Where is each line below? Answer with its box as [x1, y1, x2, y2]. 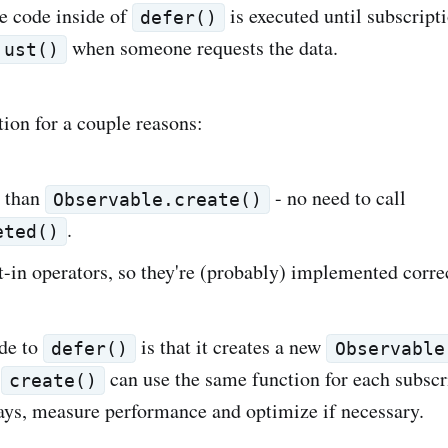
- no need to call [270, 183, 407, 211]
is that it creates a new [136, 332, 327, 360]
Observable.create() [53, 189, 263, 211]
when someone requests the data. [67, 33, 339, 61]
